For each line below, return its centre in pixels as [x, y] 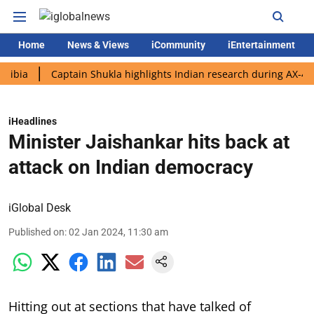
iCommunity [178, 45]
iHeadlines [33, 121]
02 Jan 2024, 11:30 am [118, 232]
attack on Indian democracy [131, 167]
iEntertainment [261, 45]
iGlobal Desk [40, 208]
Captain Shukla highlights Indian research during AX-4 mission [164, 74]
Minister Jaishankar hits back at [149, 142]
